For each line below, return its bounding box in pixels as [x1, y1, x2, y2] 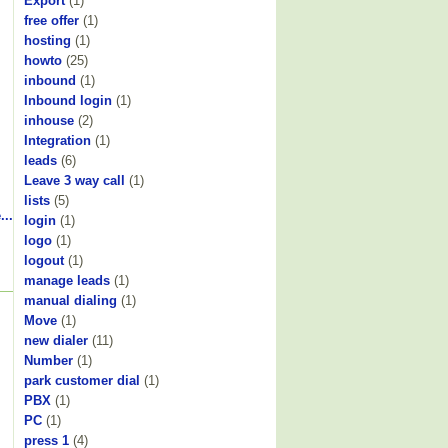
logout [24, 252, 64, 268]
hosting [24, 32, 71, 48]
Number [24, 352, 73, 368]
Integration [24, 132, 91, 148]
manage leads [24, 272, 110, 288]
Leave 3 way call [24, 172, 125, 188]
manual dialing [24, 292, 117, 308]
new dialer [24, 332, 88, 348]
